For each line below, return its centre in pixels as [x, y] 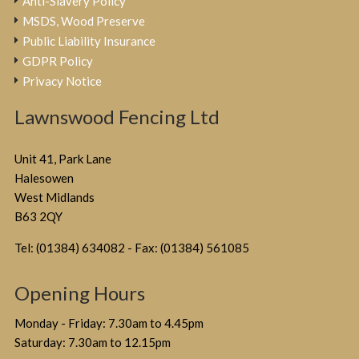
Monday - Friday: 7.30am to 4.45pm [109, 323]
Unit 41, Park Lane [63, 158]
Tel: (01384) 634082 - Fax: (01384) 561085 [132, 247]
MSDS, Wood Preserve [84, 20]
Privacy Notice [63, 81]
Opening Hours [80, 292]
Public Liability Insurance [89, 40]
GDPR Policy [58, 61]
